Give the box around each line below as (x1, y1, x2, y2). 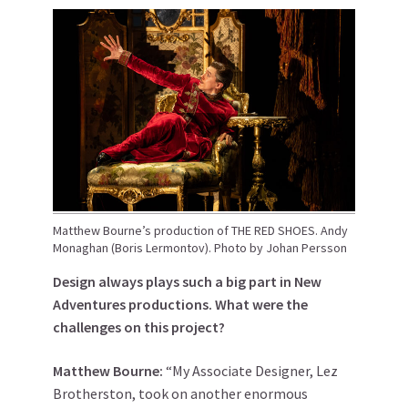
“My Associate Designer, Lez (166, 361, 338, 380)
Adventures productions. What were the (53, 294, 308, 313)
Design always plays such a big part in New (53, 271, 321, 291)
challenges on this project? (53, 317, 225, 336)
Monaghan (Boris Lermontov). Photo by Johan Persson (53, 239, 347, 256)
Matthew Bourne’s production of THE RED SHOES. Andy (53, 221, 348, 239)
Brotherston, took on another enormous (53, 383, 308, 403)
